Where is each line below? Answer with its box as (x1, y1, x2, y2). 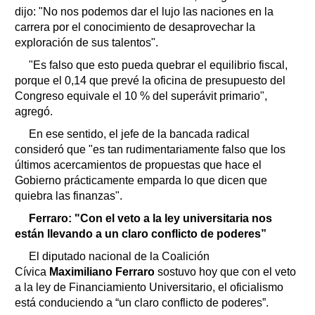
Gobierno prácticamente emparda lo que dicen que (15, 174, 267, 186)
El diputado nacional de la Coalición (29, 250, 210, 262)
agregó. (15, 105, 53, 117)
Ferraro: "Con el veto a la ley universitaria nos (29, 212, 272, 224)
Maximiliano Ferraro (49, 265, 155, 278)
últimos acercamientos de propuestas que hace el (15, 158, 262, 171)
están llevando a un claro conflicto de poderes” (15, 227, 266, 240)
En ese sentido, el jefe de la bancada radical (29, 127, 250, 140)
